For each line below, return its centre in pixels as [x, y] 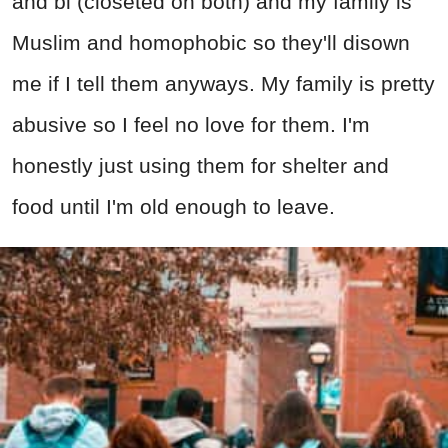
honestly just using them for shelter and [200, 166]
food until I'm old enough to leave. [173, 207]
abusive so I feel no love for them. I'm [191, 125]
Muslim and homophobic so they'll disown [211, 43]
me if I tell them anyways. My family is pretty [223, 84]
